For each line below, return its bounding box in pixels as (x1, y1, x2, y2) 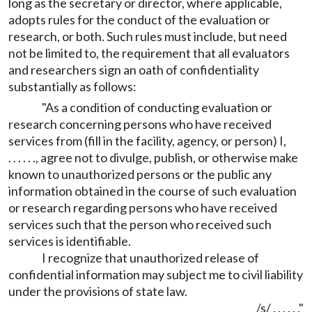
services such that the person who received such (8, 217, 272, 232)
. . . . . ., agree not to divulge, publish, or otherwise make (8, 150, 298, 165)
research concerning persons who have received (8, 116, 272, 132)
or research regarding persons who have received (8, 200, 277, 215)
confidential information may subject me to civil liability (8, 267, 303, 282)
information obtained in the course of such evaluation (8, 183, 297, 198)
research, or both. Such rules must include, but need (8, 29, 287, 44)
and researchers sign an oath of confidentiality (8, 62, 259, 77)
